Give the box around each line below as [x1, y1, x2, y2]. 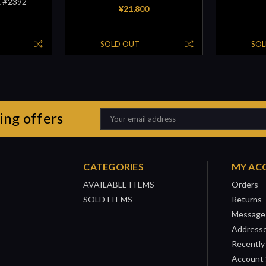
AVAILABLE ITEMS [83, 179, 155, 189]
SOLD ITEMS [83, 194, 133, 204]
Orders [231, 179, 258, 189]
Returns [231, 194, 262, 204]
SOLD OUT [100, 39, 140, 49]
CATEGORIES [83, 160, 144, 172]
